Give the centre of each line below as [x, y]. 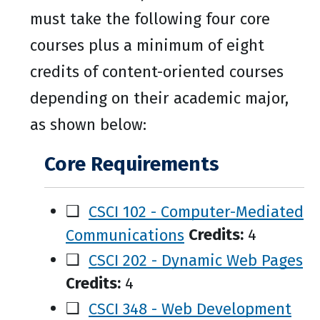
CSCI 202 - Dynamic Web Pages [196, 260]
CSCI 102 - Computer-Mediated [196, 211]
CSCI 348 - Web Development [190, 308]
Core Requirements [132, 164]
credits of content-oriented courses [157, 72]
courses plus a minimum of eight [147, 45]
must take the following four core [150, 19]
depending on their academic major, [159, 98]
